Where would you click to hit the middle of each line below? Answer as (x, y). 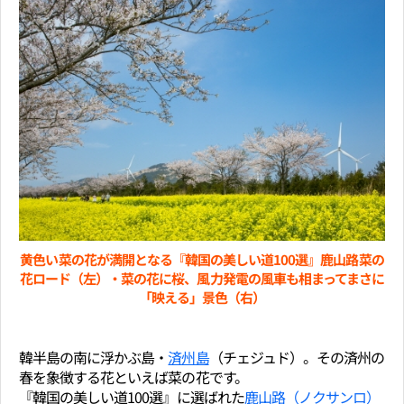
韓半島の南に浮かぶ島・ (94, 357)
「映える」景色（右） (202, 297)
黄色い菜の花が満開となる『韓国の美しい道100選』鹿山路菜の (202, 259)
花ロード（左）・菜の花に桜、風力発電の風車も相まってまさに (202, 278)
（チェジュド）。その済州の (297, 357)
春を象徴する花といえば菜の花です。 (133, 376)
